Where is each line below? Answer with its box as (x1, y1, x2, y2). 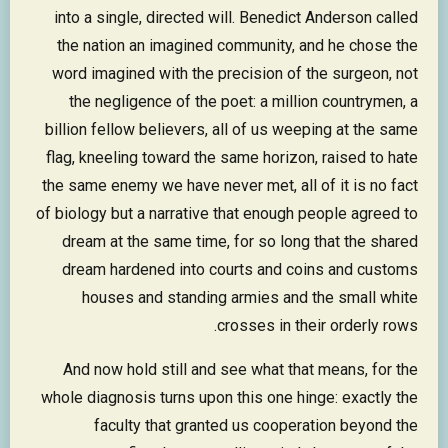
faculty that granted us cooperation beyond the (94, 416, 418, 436)
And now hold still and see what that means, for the (63, 360, 418, 380)
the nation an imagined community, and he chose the (57, 36, 418, 56)
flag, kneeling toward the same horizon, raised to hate (46, 148, 418, 168)
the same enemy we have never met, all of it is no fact (42, 176, 418, 196)
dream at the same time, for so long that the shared (62, 232, 418, 252)
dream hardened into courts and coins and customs (62, 260, 418, 280)
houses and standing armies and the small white (82, 288, 418, 308)
